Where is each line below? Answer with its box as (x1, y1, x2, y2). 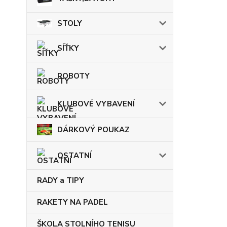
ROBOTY (57, 71, 90, 81)
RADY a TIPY (37, 175, 84, 185)
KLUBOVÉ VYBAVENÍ (57, 99, 135, 109)
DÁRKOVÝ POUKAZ (57, 124, 130, 135)
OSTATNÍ (57, 150, 92, 161)
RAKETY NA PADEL (37, 197, 108, 207)
